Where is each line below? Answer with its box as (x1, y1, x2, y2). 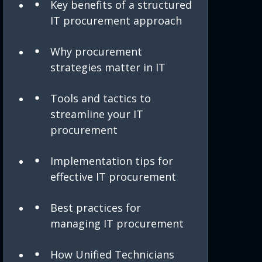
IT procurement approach (50, 13, 182, 28)
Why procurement (50, 44, 142, 59)
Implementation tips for (50, 154, 173, 168)
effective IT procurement (50, 170, 176, 184)
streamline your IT (50, 107, 143, 122)
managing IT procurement (50, 216, 184, 231)
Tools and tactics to (50, 91, 151, 106)
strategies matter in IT (50, 60, 166, 75)
